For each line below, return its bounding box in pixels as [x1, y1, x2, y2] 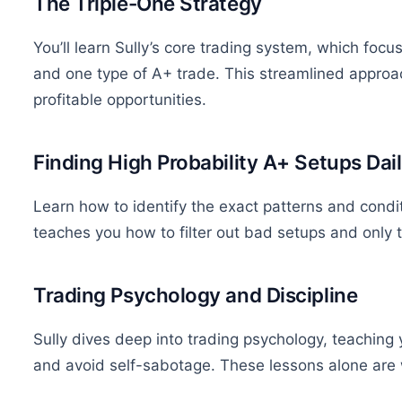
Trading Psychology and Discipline [33, 283, 358, 308]
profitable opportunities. [33, 91, 206, 109]
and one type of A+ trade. [33, 65, 220, 83]
